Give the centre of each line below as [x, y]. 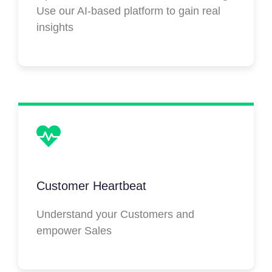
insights [55, 27]
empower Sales [74, 230]
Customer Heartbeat [91, 185]
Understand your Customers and [115, 214]
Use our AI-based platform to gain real [128, 11]
